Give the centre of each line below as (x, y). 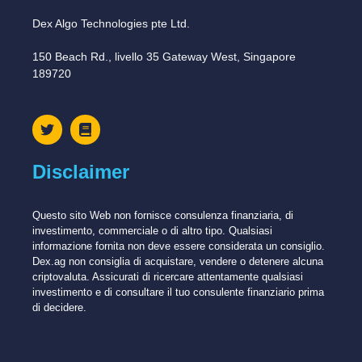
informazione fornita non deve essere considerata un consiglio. (179, 246)
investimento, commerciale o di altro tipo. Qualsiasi (152, 231)
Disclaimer (81, 172)
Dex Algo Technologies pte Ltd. (111, 24)
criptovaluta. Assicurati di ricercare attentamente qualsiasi (168, 277)
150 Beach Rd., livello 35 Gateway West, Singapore (164, 57)
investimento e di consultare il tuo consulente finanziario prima (178, 293)
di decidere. (59, 308)
